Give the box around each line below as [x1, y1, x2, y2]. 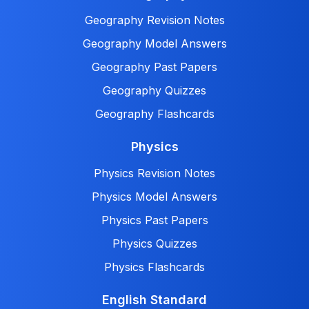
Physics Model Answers [92, 190, 217, 204]
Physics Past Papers [101, 213, 208, 228]
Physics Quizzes [112, 237, 197, 251]
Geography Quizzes [103, 83, 206, 98]
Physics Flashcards [104, 260, 205, 275]
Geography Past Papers [92, 60, 217, 74]
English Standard [102, 292, 207, 308]
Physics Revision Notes [94, 166, 215, 181]
